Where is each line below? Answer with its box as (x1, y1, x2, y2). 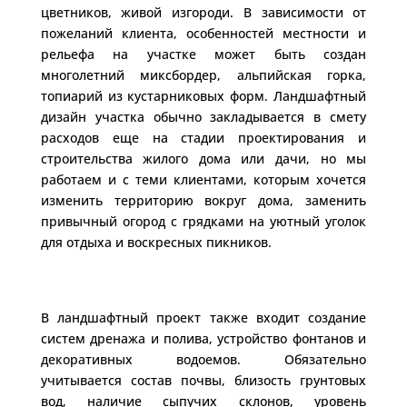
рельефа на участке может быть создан (40, 45, 367, 63)
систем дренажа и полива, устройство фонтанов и (40, 329, 367, 347)
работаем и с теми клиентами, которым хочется (40, 170, 367, 188)
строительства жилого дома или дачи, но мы (40, 149, 367, 167)
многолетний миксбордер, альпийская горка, (40, 65, 367, 84)
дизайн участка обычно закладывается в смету (40, 107, 367, 125)
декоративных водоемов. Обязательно (40, 350, 367, 368)
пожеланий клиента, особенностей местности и (40, 24, 367, 42)
